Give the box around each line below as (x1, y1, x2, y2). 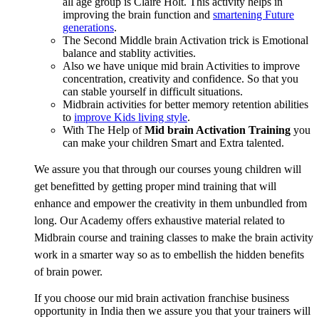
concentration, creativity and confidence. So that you (63, 73, 298, 85)
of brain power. (34, 266, 103, 278)
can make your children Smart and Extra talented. (63, 137, 284, 150)
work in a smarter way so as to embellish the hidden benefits (34, 249, 304, 261)
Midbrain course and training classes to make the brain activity (34, 231, 313, 244)
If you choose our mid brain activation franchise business (34, 292, 289, 305)
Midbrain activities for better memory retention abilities (63, 98, 308, 111)
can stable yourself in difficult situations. (63, 85, 243, 98)
